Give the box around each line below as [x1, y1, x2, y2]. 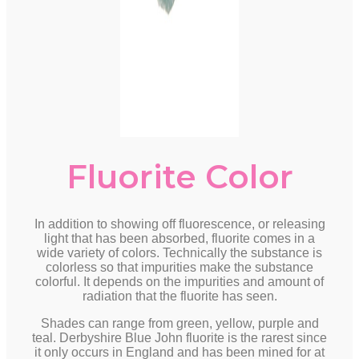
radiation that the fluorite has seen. [82, 289, 277, 303]
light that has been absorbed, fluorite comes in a [44, 232, 315, 245]
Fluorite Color [66, 157, 293, 196]
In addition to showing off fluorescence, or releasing [34, 217, 325, 231]
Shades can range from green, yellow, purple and [40, 317, 319, 330]
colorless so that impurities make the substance [46, 260, 313, 274]
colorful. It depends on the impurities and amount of [35, 275, 324, 288]
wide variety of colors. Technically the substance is [37, 246, 322, 260]
